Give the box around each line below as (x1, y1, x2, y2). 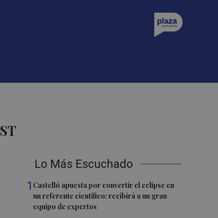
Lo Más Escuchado (35, 157, 133, 171)
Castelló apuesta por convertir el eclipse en (33, 181, 175, 190)
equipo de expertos (33, 202, 97, 211)
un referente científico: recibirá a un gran (33, 191, 167, 200)
